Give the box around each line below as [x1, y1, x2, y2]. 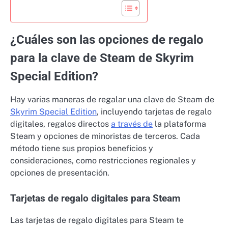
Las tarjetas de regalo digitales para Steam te [10, 215, 184, 225]
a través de [111, 119, 153, 129]
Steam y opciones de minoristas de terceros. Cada [10, 131, 200, 141]
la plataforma [153, 119, 206, 129]
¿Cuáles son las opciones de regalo [10, 33, 204, 47]
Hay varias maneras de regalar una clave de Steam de [10, 95, 214, 105]
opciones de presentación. [10, 168, 109, 178]
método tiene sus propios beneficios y [10, 144, 153, 154]
